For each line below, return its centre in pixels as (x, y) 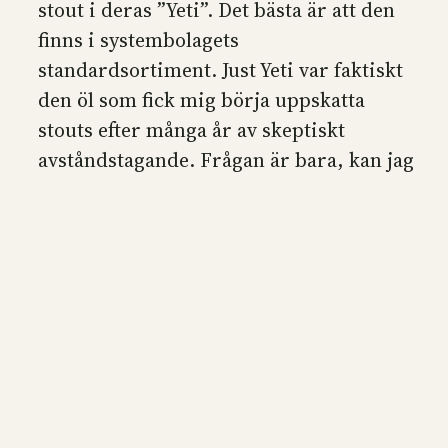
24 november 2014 (119, 249)
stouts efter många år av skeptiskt (191, 129)
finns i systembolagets (138, 39)
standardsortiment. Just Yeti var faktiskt (220, 69)
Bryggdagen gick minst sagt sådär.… (203, 219)
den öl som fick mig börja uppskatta (201, 99)
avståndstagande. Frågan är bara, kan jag (226, 159)
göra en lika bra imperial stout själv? (205, 189)
